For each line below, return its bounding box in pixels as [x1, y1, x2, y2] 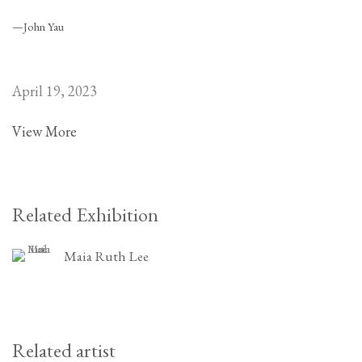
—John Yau [12, 19, 64, 34]
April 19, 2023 [12, 82, 97, 100]
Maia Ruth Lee [64, 246, 149, 265]
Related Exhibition [12, 201, 158, 227]
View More [12, 122, 77, 141]
